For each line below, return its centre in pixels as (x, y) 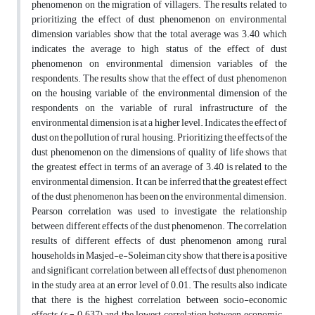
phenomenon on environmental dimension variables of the (159, 64)
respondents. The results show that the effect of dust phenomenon (159, 79)
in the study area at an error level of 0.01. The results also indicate (159, 285)
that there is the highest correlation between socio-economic (159, 300)
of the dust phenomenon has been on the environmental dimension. (159, 197)
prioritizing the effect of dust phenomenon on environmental (159, 20)
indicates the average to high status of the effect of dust (159, 49)
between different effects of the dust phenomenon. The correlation (159, 226)
